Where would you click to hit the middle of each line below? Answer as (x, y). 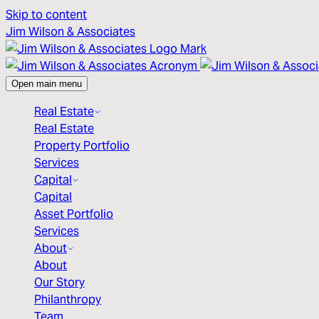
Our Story (59, 282)
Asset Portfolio (74, 213)
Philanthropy (68, 299)
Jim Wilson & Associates (70, 31)
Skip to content (46, 14)
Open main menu (47, 84)
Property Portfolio (82, 145)
